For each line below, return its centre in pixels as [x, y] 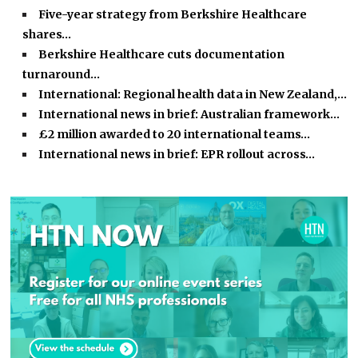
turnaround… [62, 75]
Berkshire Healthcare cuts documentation [162, 55]
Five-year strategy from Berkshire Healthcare [173, 15]
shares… [47, 35]
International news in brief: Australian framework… [189, 115]
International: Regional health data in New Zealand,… [193, 95]
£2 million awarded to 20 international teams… [175, 135]
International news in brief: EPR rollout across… [177, 155]
